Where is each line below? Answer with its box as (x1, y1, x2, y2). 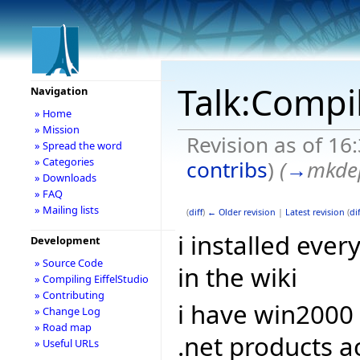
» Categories (34, 154, 94, 169)
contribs (186, 154, 268, 184)
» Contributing (34, 288, 104, 302)
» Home (34, 106, 72, 121)
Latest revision (284, 206, 345, 218)
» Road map (34, 320, 92, 334)
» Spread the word (34, 138, 122, 153)
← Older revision (207, 206, 276, 218)
